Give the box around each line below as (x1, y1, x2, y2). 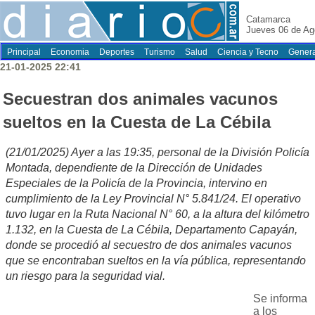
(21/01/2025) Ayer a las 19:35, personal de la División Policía (6, 146, 309, 159)
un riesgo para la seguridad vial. (6, 270, 165, 283)
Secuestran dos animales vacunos (3, 89, 278, 109)
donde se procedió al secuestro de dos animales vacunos (6, 239, 292, 252)
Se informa (253, 292, 307, 305)
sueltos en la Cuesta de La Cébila (3, 112, 271, 132)
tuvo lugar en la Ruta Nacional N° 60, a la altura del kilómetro (6, 208, 309, 221)
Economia (51, 47, 89, 57)
